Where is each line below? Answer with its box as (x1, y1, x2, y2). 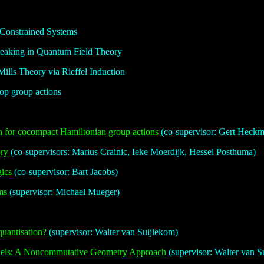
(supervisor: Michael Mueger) (9, 187, 120, 197)
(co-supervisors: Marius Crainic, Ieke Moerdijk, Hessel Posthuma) (11, 147, 256, 157)
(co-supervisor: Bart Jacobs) (14, 167, 118, 177)
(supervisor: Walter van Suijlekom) (49, 227, 178, 237)
